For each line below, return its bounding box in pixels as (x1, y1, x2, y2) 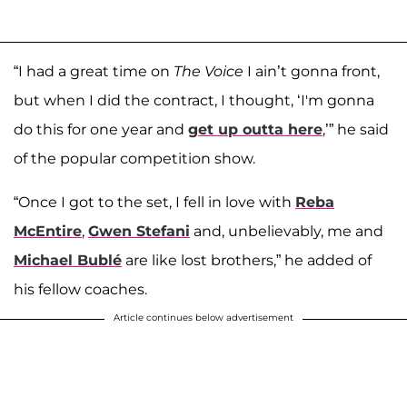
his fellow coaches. (14, 280, 147, 298)
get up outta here (188, 120, 323, 138)
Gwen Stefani (88, 222, 190, 240)
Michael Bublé (14, 251, 122, 269)
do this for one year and (14, 120, 188, 138)
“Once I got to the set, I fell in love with (14, 193, 295, 211)
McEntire (14, 222, 82, 240)
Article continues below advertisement (114, 311, 293, 323)
